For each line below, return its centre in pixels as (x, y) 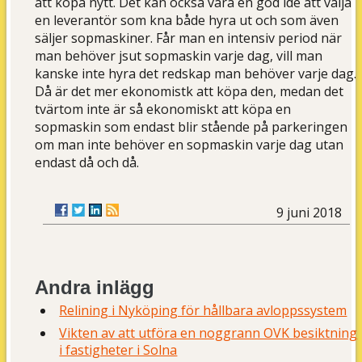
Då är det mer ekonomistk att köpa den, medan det (189, 91)
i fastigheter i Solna (118, 350)
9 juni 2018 (309, 213)
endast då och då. (87, 162)
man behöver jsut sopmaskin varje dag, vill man (179, 56)
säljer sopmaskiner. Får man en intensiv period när (189, 38)
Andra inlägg (95, 287)
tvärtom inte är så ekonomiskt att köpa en (163, 109)
